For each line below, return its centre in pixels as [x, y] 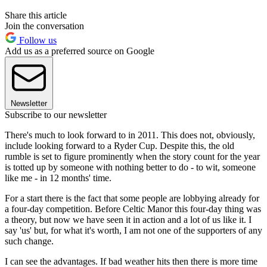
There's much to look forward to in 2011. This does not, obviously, [130, 135]
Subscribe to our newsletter [56, 115]
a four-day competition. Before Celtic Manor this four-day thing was [133, 209]
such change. [29, 241]
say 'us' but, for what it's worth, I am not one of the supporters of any [133, 231]
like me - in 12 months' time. [58, 178]
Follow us [37, 41]
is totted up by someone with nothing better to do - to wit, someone [130, 167]
